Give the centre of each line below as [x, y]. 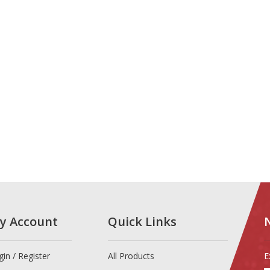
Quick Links [143, 221]
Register [34, 256]
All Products [131, 256]
